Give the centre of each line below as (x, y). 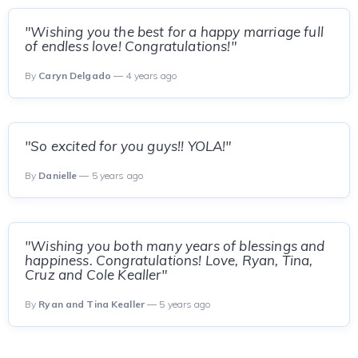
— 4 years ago (144, 76)
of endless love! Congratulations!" (131, 46)
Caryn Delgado (75, 76)
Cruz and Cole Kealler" (96, 274)
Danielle (58, 175)
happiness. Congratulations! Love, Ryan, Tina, (169, 260)
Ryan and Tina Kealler (91, 304)
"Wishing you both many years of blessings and (175, 246)
